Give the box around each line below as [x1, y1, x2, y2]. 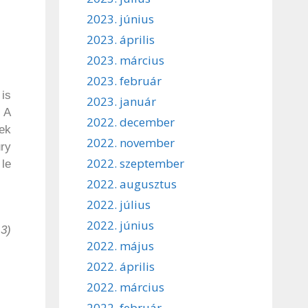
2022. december [87, 113, 175, 130]
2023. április [87, 31, 155, 47]
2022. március [87, 278, 164, 295]
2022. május [87, 237, 154, 254]
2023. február [87, 72, 162, 89]
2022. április [87, 258, 155, 274]
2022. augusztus [87, 175, 177, 192]
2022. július [87, 196, 151, 212]
